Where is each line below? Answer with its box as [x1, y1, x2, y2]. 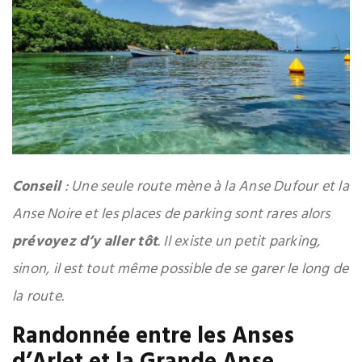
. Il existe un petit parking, [157, 230, 321, 255]
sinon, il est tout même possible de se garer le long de [12, 258, 349, 282]
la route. [12, 285, 65, 309]
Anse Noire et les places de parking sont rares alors [12, 203, 330, 227]
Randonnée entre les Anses [12, 318, 294, 356]
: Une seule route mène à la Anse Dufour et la [61, 175, 349, 200]
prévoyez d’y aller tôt [12, 230, 158, 255]
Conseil [12, 175, 61, 200]
